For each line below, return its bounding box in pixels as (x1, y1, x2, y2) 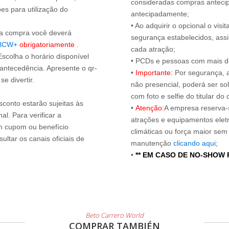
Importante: (135, 68, 173, 77)
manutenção (131, 139, 173, 147)
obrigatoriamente (19, 40, 77, 49)
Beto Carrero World (85, 211, 144, 220)
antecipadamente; (131, 10, 189, 18)
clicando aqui (173, 139, 216, 147)
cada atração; (131, 45, 175, 53)
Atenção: (135, 104, 164, 112)
